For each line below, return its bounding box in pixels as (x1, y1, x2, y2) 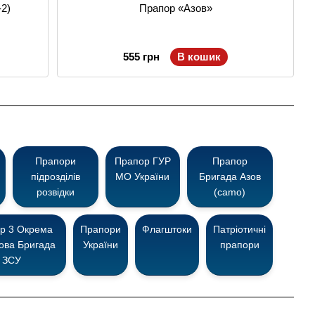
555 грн (123, 51, 160, 63)
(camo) (214, 186, 246, 198)
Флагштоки (142, 224, 192, 235)
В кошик (177, 51, 221, 63)
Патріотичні (213, 224, 266, 235)
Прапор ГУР (114, 155, 171, 167)
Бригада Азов (198, 171, 261, 182)
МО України (115, 171, 170, 182)
